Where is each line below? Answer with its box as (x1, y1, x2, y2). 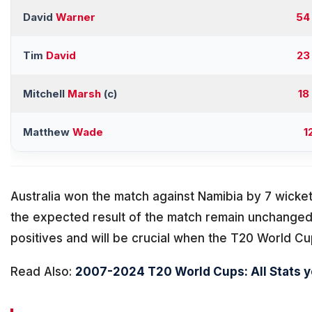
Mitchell (23, 87, 68, 101)
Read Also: (10, 265, 75, 279)
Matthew (23, 125, 72, 139)
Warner (56, 10, 95, 24)
